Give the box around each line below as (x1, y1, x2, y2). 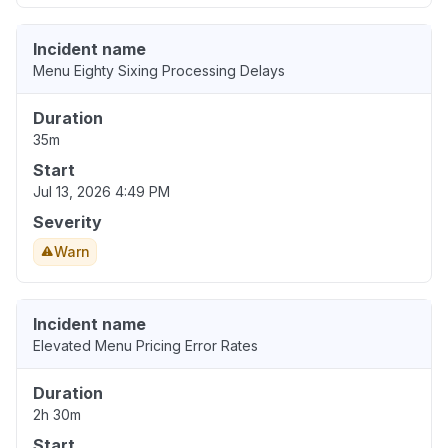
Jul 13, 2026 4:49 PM (33, 183, 170, 201)
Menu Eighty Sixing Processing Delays (33, 62, 285, 80)
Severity (33, 212, 102, 233)
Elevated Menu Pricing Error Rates (33, 337, 258, 355)
